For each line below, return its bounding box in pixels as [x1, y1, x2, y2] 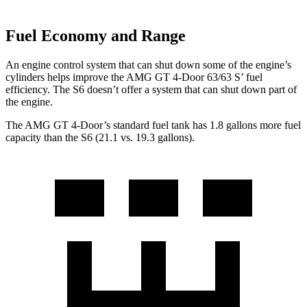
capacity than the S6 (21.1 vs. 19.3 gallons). [5, 131, 195, 143]
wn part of [252, 83, 297, 95]
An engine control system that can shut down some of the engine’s [5, 58, 291, 71]
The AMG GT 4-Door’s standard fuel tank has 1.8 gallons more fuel [5, 119, 301, 131]
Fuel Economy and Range [5, 27, 186, 45]
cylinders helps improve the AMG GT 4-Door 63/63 [5, 71, 234, 83]
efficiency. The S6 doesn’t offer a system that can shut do [5, 83, 252, 95]
